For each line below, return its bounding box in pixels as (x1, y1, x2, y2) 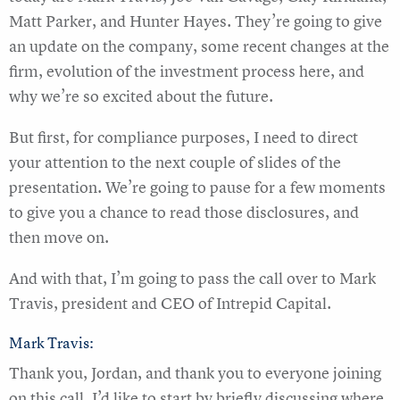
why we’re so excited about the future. (9, 86, 273, 107)
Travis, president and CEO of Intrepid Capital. (9, 293, 331, 314)
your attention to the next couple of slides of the (9, 152, 341, 173)
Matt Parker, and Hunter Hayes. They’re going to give (9, 11, 382, 32)
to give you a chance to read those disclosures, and (9, 202, 359, 223)
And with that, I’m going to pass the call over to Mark (9, 268, 376, 289)
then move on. (9, 227, 109, 248)
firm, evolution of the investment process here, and (9, 61, 364, 82)
